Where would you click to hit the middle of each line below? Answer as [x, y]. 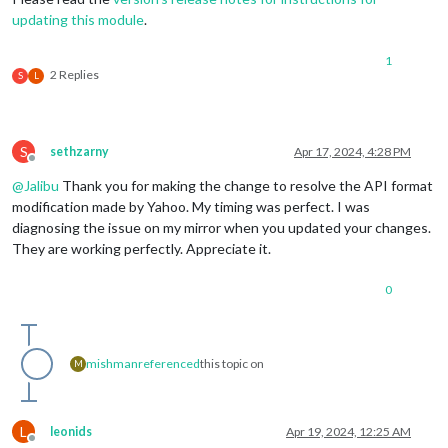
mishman [112, 363]
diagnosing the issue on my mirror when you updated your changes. [221, 227]
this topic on [232, 363]
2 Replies [74, 74]
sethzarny [79, 151]
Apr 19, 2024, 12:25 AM [348, 431]
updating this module [78, 19]
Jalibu [41, 185]
